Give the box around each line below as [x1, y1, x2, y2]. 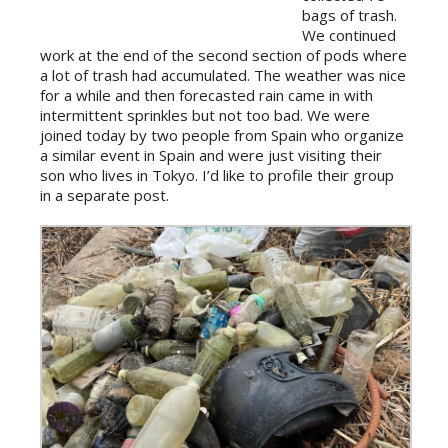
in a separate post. [40, 185, 169, 205]
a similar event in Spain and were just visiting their [40, 145, 382, 165]
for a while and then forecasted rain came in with [40, 85, 373, 105]
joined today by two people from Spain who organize [40, 125, 404, 145]
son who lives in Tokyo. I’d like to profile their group [40, 165, 394, 185]
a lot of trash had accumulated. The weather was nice [40, 65, 406, 85]
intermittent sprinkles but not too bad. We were [40, 105, 370, 125]
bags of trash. [302, 5, 397, 25]
